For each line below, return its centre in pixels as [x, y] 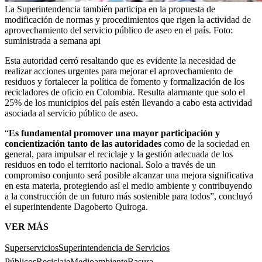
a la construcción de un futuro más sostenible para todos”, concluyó [129, 196]
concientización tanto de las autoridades [84, 143]
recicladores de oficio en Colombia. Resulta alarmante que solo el [125, 92]
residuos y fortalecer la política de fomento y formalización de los [125, 81]
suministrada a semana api [53, 40]
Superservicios [32, 247]
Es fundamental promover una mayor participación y [114, 133]
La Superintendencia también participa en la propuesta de [110, 9]
